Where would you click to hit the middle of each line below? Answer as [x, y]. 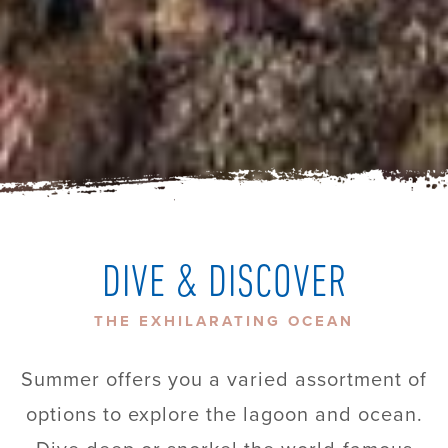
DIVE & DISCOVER [224, 284]
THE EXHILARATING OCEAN [224, 321]
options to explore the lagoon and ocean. [224, 414]
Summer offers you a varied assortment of [224, 379]
